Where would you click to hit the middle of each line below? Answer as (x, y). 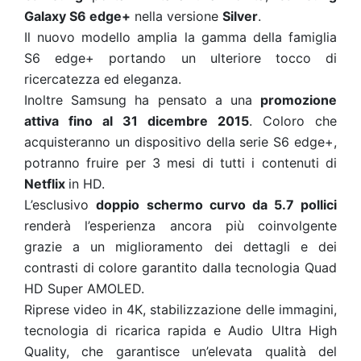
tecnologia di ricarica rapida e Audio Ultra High (180, 330)
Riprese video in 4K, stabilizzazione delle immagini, (180, 309)
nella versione (176, 16)
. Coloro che (293, 121)
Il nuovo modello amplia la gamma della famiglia (180, 37)
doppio (118, 205)
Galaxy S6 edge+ (77, 16)
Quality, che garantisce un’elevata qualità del (180, 351)
